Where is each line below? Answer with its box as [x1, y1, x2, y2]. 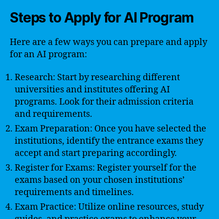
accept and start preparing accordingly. [15, 148, 177, 159]
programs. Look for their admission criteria [15, 96, 194, 108]
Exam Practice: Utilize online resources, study [15, 201, 204, 213]
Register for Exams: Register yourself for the [15, 162, 197, 174]
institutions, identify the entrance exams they [15, 135, 203, 147]
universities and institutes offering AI [15, 84, 170, 95]
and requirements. [15, 109, 92, 120]
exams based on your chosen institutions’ [15, 175, 185, 186]
